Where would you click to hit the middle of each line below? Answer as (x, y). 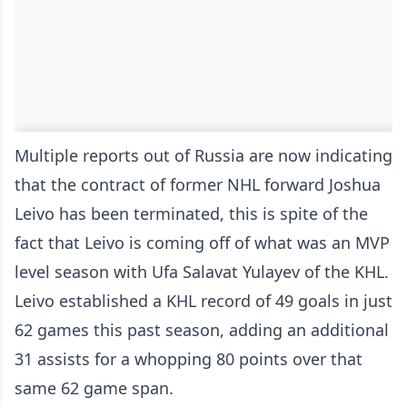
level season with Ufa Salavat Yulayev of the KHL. (202, 272)
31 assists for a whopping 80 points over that (189, 359)
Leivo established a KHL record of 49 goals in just (203, 301)
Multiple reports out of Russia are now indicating (203, 156)
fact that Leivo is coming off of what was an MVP (202, 243)
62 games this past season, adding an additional (202, 330)
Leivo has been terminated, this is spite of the (191, 214)
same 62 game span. (94, 388)
